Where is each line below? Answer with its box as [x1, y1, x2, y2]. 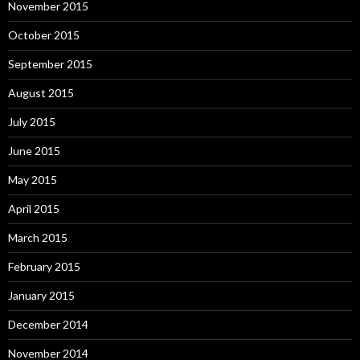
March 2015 [8, 231, 67, 244]
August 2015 [8, 86, 74, 100]
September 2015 [8, 57, 92, 71]
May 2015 [8, 173, 57, 186]
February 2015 [8, 260, 80, 273]
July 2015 [8, 115, 55, 129]
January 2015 [8, 288, 75, 302]
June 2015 [8, 144, 60, 157]
